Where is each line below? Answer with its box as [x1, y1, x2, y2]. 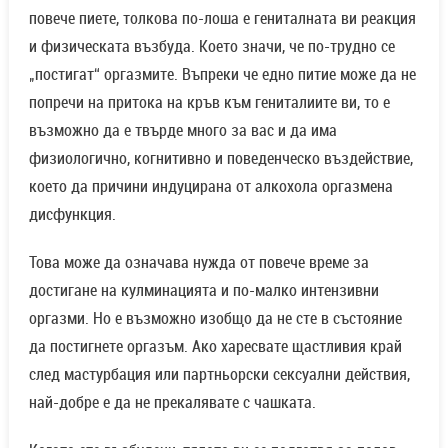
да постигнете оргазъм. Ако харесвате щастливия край [28, 335, 402, 358]
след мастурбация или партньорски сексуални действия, [28, 363, 410, 386]
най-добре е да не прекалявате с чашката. [28, 391, 316, 414]
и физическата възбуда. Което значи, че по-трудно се [28, 35, 395, 58]
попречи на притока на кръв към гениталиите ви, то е [28, 91, 390, 114]
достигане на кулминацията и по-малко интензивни [28, 279, 379, 302]
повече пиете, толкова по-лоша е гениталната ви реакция [28, 7, 416, 30]
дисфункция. [28, 203, 116, 226]
